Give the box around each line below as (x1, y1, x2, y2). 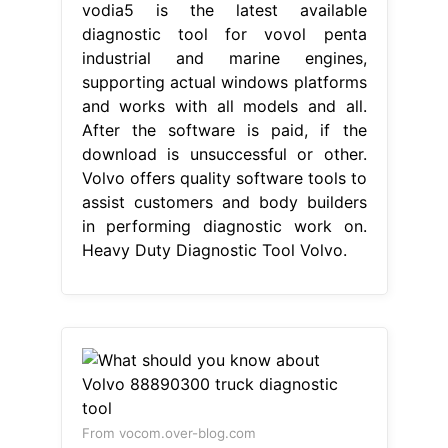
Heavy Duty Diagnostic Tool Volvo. (81, 239, 347, 260)
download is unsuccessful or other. (81, 143, 367, 164)
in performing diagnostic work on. (81, 215, 367, 236)
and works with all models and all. (81, 95, 367, 116)
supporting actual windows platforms (81, 71, 367, 92)
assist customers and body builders (81, 191, 367, 212)
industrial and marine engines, (81, 47, 367, 68)
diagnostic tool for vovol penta (81, 23, 367, 44)
